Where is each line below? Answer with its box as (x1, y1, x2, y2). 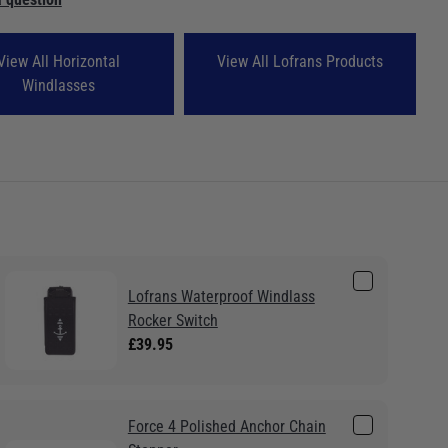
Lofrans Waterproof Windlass (127, 286, 315, 306)
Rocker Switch (127, 310, 218, 330)
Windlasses (21, 75, 95, 95)
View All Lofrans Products (217, 51, 384, 71)
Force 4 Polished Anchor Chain (127, 417, 326, 437)
